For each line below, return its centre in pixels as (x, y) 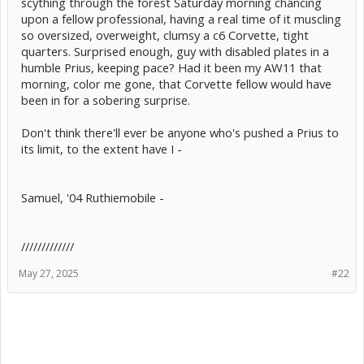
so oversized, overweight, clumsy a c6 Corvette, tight (165, 35)
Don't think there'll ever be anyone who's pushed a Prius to (180, 132)
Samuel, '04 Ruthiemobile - (93, 197)
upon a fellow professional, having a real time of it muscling (181, 18)
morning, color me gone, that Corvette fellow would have (176, 83)
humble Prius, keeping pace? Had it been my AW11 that (171, 67)
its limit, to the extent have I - (102, 148)
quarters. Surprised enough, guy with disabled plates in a (175, 51)
